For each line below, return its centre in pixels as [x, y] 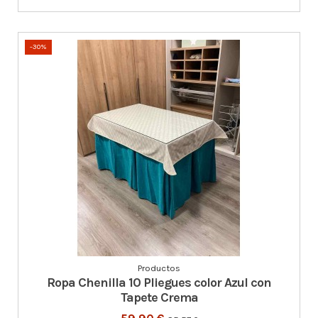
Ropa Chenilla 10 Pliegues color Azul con [159, 283]
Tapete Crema [159, 298]
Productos [159, 268]
